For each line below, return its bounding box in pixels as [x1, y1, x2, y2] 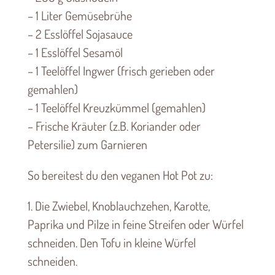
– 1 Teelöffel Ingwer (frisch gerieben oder [27, 63, 215, 79]
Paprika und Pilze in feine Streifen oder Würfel [27, 216, 244, 233]
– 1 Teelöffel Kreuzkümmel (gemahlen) [27, 99, 206, 116]
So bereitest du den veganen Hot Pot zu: [27, 167, 213, 184]
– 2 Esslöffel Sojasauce [27, 26, 133, 42]
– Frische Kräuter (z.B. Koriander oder [27, 118, 201, 134]
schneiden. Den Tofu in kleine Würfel [27, 234, 196, 251]
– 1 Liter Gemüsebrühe [27, 7, 132, 24]
